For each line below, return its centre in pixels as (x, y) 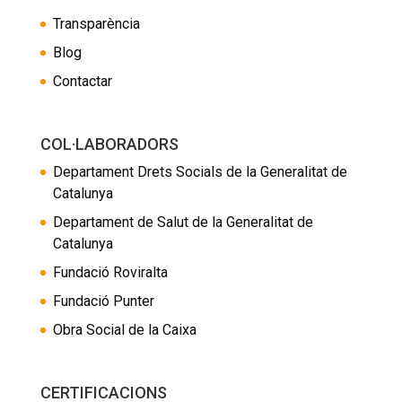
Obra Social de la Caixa (124, 329)
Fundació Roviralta (110, 272)
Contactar (82, 81)
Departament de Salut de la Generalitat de (183, 222)
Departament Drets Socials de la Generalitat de (200, 171)
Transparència (96, 23)
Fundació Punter (103, 301)
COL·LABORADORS (109, 144)
